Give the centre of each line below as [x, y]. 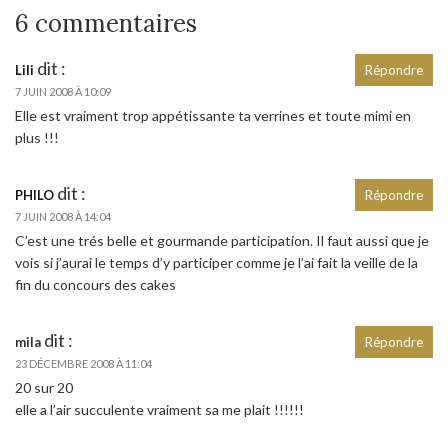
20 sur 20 [44, 388]
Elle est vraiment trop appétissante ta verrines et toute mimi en [213, 116]
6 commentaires [106, 24]
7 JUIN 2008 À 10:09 [63, 92]
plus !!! [37, 138]
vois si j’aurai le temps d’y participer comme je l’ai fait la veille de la [216, 263]
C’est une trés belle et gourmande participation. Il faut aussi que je [222, 241]
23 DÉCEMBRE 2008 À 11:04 [83, 364]
